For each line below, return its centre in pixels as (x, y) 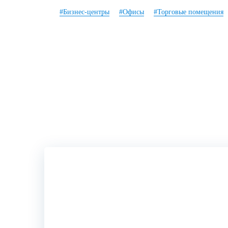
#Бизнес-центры (84, 12)
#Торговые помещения (189, 12)
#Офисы (132, 12)
